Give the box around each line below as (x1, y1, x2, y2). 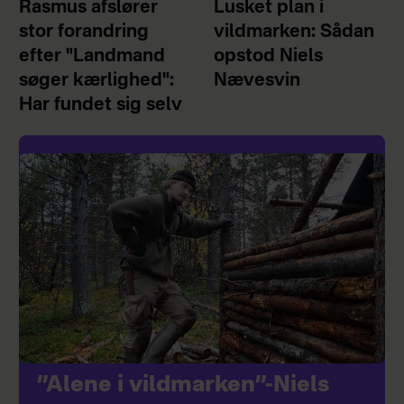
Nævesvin (214, 71, 301, 90)
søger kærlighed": (18, 71, 174, 90)
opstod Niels (214, 47, 324, 66)
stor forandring (18, 23, 149, 41)
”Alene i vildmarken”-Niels (36, 373, 330, 397)
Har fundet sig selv (18, 96, 182, 115)
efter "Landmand (18, 47, 165, 66)
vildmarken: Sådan (214, 23, 375, 41)
